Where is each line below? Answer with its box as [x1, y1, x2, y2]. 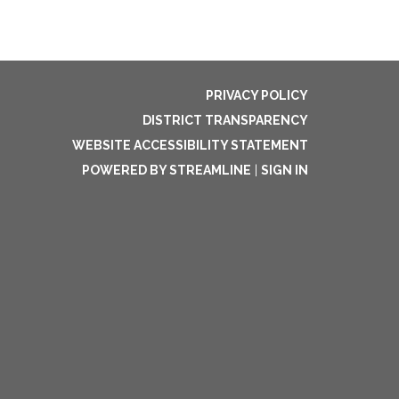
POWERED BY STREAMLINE [82, 163, 251, 177]
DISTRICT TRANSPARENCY [142, 113, 308, 127]
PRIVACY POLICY [206, 88, 308, 102]
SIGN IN [261, 163, 308, 177]
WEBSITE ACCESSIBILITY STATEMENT [72, 138, 308, 152]
